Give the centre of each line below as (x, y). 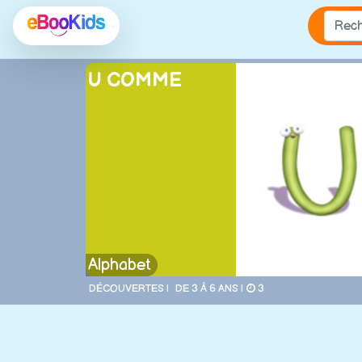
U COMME (135, 80)
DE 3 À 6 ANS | (209, 288)
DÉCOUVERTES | (129, 288)
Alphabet (120, 265)
